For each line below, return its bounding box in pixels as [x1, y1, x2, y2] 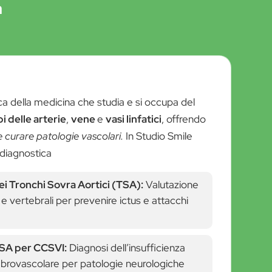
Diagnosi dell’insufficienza [67, 240, 186, 254]
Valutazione [143, 177, 199, 191]
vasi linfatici [106, 112, 162, 126]
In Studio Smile [123, 129, 193, 143]
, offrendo [161, 112, 206, 126]
